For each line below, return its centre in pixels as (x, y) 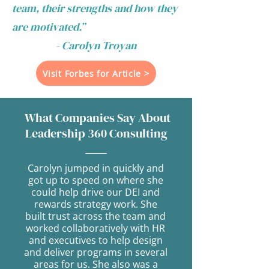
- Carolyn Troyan (96, 45)
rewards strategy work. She (95, 204)
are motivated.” (50, 27)
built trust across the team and (95, 216)
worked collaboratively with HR (95, 228)
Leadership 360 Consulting (96, 133)
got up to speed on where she (95, 180)
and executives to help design (95, 240)
